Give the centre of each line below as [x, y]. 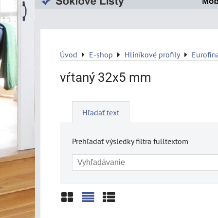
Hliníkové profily [152, 54]
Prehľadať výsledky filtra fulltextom [130, 141]
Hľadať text [101, 112]
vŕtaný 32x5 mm [106, 77]
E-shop [101, 54]
